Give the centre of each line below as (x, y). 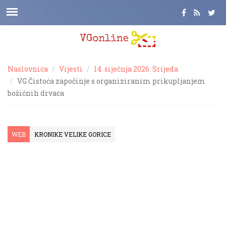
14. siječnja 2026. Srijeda (136, 69)
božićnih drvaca (36, 93)
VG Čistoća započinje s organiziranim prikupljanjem (111, 81)
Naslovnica (28, 69)
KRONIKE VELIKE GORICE (73, 134)
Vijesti (71, 69)
